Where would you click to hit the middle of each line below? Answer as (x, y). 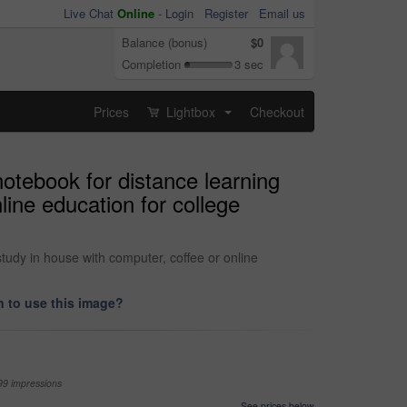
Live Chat (90, 13)
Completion (151, 64)
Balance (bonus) (164, 42)
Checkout (277, 111)
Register (226, 13)
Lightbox (191, 111)
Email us (282, 13)
